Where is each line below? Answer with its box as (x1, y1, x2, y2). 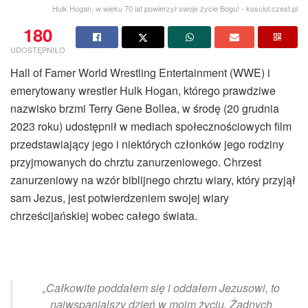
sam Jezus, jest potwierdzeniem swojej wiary (10, 189, 229, 206)
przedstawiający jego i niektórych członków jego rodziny (10, 135, 284, 152)
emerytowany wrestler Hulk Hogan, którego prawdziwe (10, 82, 276, 98)
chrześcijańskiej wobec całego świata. (10, 207, 197, 223)
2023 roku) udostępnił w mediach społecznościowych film (10, 118, 291, 134)
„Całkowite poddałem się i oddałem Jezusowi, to (42, 279, 280, 296)
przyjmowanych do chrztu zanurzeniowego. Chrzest (10, 153, 261, 170)
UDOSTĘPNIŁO (10, 43, 65, 55)
